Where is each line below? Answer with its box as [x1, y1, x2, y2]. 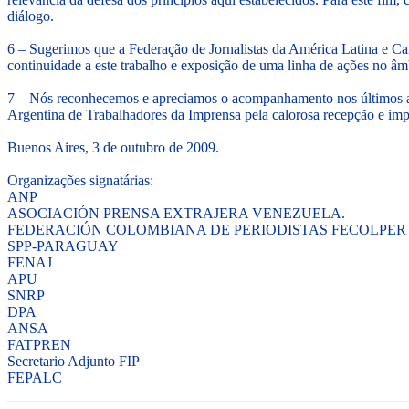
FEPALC [7, 370, 62, 386]
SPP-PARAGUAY [7, 238, 119, 255]
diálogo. [7, 8, 58, 25]
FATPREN [7, 337, 71, 353]
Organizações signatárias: [7, 173, 153, 189]
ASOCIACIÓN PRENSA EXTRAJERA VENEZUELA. [7, 205, 345, 222]
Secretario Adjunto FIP [7, 353, 140, 370]
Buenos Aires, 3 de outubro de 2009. [7, 140, 223, 156]
